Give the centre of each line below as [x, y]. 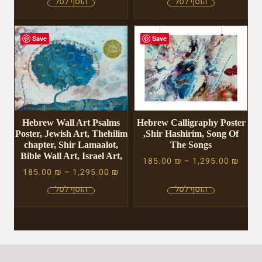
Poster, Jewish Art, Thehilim [71, 134]
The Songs [191, 145]
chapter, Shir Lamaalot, [71, 145]
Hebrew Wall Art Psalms [71, 123]
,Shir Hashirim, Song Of [191, 134]
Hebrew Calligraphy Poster [191, 123]
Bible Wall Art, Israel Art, [71, 156]
